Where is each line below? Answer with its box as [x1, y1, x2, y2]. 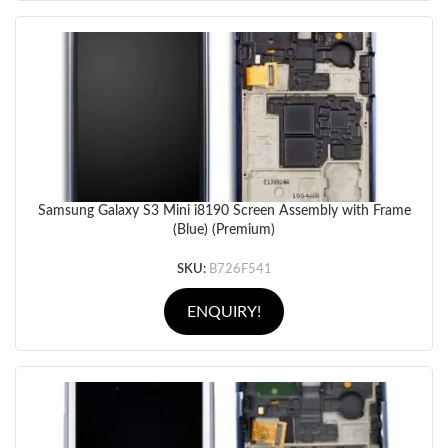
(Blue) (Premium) [173, 223, 275, 237]
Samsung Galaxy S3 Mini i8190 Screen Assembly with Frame [37, 204, 411, 218]
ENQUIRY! [187, 303, 261, 320]
